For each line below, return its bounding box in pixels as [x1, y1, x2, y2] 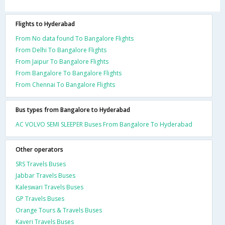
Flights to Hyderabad [16, 20, 75, 28]
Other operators [16, 145, 63, 154]
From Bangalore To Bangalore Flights [16, 69, 122, 77]
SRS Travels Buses [16, 160, 66, 168]
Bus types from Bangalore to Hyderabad [16, 105, 130, 114]
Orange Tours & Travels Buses [16, 206, 102, 214]
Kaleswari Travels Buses [16, 183, 83, 191]
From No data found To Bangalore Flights [16, 34, 134, 43]
